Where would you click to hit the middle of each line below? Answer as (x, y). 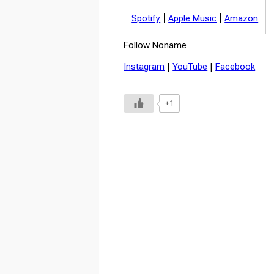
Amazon (242, 18)
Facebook (235, 66)
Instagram (144, 66)
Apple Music (193, 18)
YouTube (190, 66)
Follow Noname (155, 45)
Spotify (146, 18)
